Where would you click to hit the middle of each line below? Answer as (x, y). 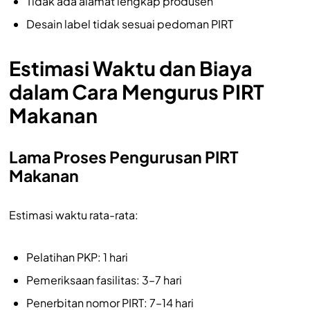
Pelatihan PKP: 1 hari (77, 257)
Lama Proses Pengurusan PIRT (123, 156)
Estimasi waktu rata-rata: (73, 215)
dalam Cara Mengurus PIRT (136, 91)
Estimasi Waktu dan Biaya (130, 67)
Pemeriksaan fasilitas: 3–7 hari (104, 280)
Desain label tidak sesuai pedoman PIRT (129, 24)
